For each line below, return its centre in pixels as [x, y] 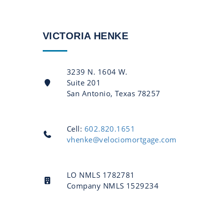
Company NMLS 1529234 [113, 185]
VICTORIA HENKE [86, 36]
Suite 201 [84, 82]
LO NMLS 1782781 [101, 175]
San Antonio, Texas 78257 [114, 93]
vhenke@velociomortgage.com [122, 139]
